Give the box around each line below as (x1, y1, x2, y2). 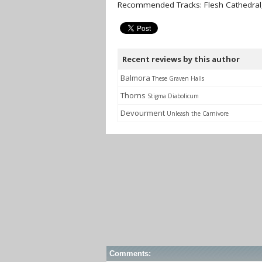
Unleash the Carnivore (167, 109, 229, 118)
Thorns (120, 90, 147, 101)
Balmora (120, 73, 152, 83)
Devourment (120, 108, 167, 118)
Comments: (109, 249, 151, 258)
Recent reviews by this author (122, 54, 240, 64)
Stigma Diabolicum (147, 92, 199, 100)
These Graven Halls (152, 74, 204, 82)
